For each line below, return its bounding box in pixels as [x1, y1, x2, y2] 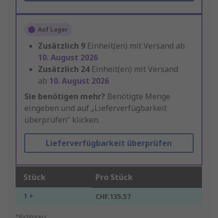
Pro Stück [95, 172, 133, 183]
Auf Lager [38, 25, 68, 34]
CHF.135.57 [95, 192, 131, 201]
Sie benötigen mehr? [24, 91, 105, 102]
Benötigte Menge [105, 91, 170, 102]
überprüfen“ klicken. [24, 114, 100, 126]
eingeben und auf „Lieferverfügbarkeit [24, 103, 167, 114]
